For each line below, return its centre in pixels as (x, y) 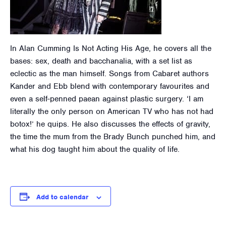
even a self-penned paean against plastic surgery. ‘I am (107, 99)
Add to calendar (62, 197)
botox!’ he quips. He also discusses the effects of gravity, (110, 124)
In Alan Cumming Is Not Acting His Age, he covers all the (111, 49)
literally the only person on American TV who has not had (112, 112)
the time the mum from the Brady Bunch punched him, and (113, 137)
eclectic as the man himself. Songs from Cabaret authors (109, 74)
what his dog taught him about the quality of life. (95, 150)
